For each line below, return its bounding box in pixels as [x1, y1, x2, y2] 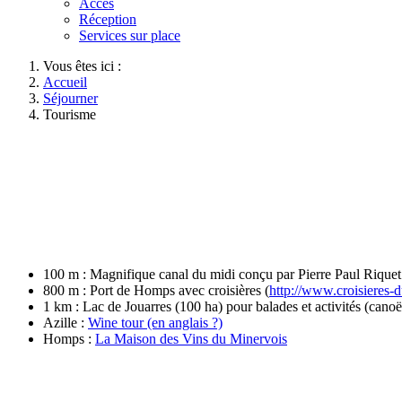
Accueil [43, 74, 87, 90]
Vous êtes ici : [43, 58, 128, 74]
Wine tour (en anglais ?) [88, 314, 223, 330]
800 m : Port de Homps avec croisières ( [43, 282, 269, 298]
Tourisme [43, 107, 96, 122]
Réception [79, 12, 136, 27]
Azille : [43, 314, 88, 330]
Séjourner [43, 91, 98, 106]
